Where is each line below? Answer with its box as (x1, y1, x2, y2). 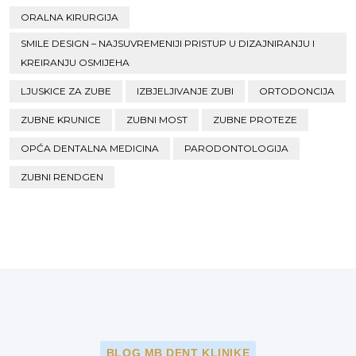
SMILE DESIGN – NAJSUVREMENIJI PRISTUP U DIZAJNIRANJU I (21, 37, 315, 49)
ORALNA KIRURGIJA (21, 11, 118, 23)
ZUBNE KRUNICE (21, 114, 101, 126)
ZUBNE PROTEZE (213, 114, 297, 126)
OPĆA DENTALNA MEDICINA (21, 142, 159, 154)
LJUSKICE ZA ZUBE (21, 85, 111, 97)
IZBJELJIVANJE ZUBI (137, 85, 234, 97)
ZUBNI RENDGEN (21, 171, 103, 183)
